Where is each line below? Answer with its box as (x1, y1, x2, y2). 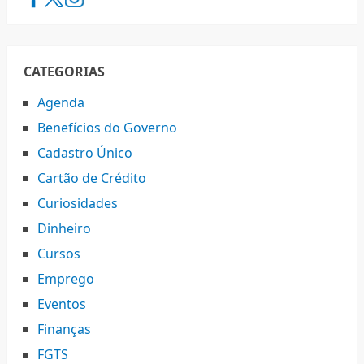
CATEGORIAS (23, 62, 105, 80)
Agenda (37, 93, 84, 111)
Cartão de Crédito (37, 168, 146, 187)
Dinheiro (37, 219, 91, 237)
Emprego (37, 269, 94, 288)
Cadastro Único (37, 143, 132, 162)
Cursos (37, 244, 80, 262)
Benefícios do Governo (37, 118, 177, 136)
